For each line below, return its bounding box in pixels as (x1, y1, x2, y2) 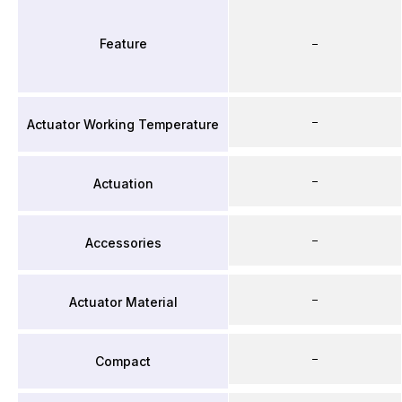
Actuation (92, 175, 153, 191)
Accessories (84, 234, 162, 250)
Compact (95, 353, 151, 369)
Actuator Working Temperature (27, 116, 219, 132)
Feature (99, 35, 147, 51)
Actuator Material (68, 293, 178, 310)
